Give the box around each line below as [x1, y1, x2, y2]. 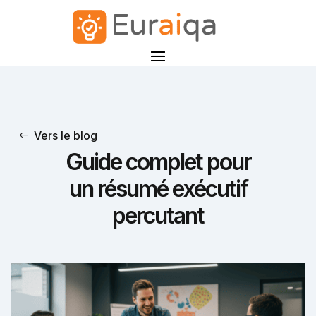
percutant [112, 201, 204, 229]
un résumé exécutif [68, 174, 248, 202]
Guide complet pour [65, 147, 251, 176]
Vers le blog [34, 128, 97, 142]
